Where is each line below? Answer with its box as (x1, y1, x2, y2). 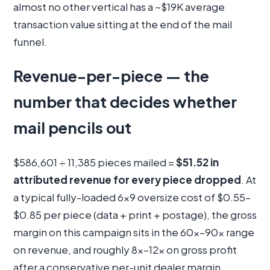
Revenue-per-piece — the (13, 66, 209, 86)
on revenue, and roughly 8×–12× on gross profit (13, 243, 237, 257)
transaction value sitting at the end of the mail (13, 17, 232, 31)
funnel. (13, 35, 47, 49)
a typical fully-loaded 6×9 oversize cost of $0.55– (13, 190, 251, 204)
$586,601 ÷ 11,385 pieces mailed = (13, 155, 176, 169)
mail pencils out (13, 118, 131, 138)
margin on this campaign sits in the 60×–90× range (13, 225, 254, 239)
